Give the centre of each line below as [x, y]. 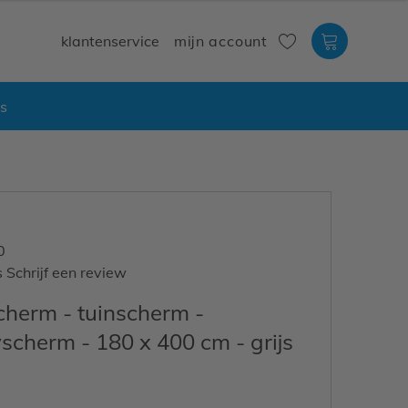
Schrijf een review [66, 272]
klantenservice [111, 41]
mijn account [221, 41]
